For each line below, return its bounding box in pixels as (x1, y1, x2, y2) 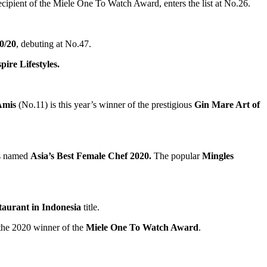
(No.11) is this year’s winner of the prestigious (16, 99, 194, 110)
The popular (154, 150, 202, 161)
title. (83, 201, 102, 212)
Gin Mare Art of (194, 99, 260, 110)
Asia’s (30, 150, 54, 161)
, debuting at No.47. (16, 38, 94, 49)
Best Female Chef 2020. (54, 150, 154, 161)
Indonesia (42, 201, 81, 212)
